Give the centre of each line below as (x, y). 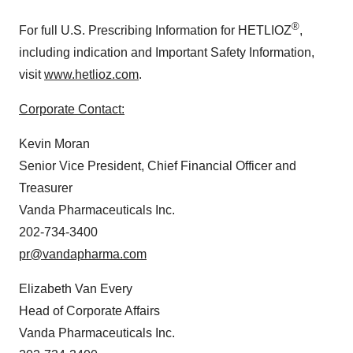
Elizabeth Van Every (76, 288)
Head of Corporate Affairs (89, 310)
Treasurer (46, 188)
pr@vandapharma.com (83, 254)
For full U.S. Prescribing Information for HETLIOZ (155, 30)
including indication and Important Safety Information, (167, 52)
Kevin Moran (54, 143)
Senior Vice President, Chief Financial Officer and (158, 165)
